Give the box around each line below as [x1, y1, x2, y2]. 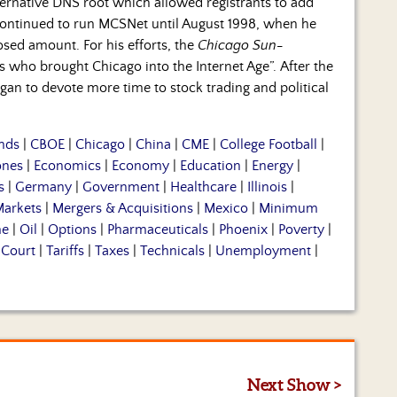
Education [180, 158, 241, 175]
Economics [34, 158, 101, 175]
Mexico [204, 200, 248, 217]
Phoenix [219, 222, 268, 238]
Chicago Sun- [198, 37, 284, 54]
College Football [220, 136, 317, 153]
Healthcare [170, 179, 237, 196]
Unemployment [215, 243, 311, 260]
